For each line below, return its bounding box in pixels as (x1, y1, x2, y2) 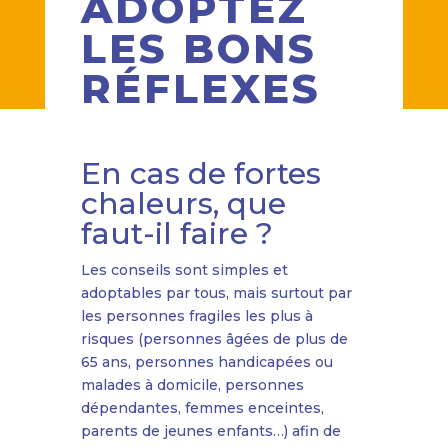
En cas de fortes (80, 155, 321, 193)
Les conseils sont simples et (80, 261, 288, 280)
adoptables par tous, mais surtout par (80, 284, 352, 303)
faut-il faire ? (80, 215, 273, 253)
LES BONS (80, 24, 317, 74)
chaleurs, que (80, 185, 286, 223)
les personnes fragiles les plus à (80, 307, 313, 326)
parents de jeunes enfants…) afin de (80, 422, 341, 441)
